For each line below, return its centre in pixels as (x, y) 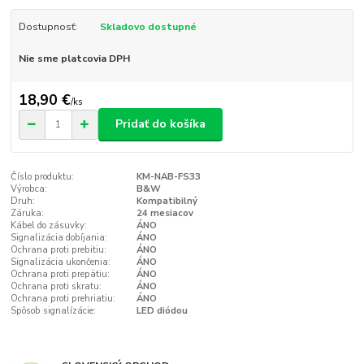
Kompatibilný (167, 201)
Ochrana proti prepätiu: (61, 274)
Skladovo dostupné (148, 26)
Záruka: (28, 213)
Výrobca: (29, 188)
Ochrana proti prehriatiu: (63, 298)
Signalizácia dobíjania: (59, 237)
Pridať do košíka (160, 124)
